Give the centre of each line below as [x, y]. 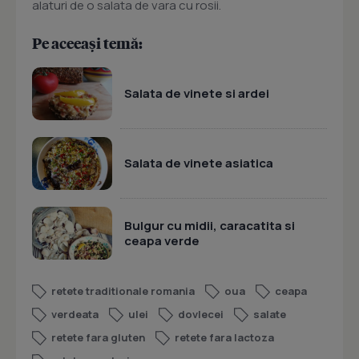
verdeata [75, 315]
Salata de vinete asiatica [199, 163]
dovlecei [201, 315]
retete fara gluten [98, 338]
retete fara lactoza [224, 338]
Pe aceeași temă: [87, 43]
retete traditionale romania [123, 291]
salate [270, 315]
